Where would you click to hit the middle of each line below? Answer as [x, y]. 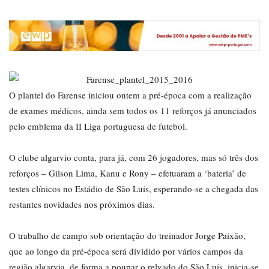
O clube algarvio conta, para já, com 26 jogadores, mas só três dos [134, 158]
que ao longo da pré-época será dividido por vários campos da [126, 251]
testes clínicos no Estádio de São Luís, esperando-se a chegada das [134, 189]
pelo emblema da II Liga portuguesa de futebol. [98, 126]
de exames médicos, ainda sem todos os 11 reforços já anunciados [133, 111]
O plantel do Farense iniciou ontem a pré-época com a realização [130, 95]
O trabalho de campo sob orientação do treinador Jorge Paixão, [127, 236]
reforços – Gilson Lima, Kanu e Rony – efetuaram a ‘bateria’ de [128, 173]
